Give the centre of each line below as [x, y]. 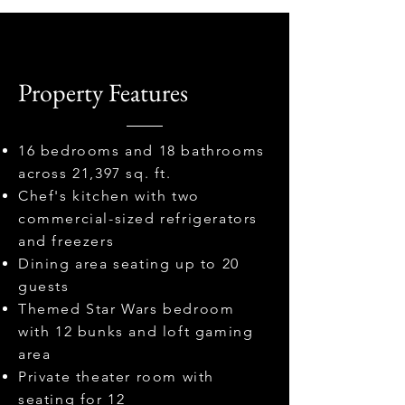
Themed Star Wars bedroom [127, 309]
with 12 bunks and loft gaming [136, 331]
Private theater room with [117, 377]
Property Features [103, 92]
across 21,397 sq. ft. [95, 173]
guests [44, 286]
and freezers [66, 241]
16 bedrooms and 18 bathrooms [141, 151]
